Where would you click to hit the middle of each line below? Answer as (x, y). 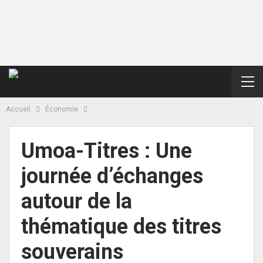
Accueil (18, 109)
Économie (62, 109)
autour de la (77, 201)
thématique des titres (121, 227)
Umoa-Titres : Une (107, 151)
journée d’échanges (112, 176)
